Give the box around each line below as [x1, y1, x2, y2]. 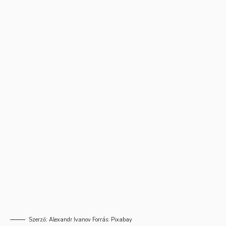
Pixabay [111, 215, 132, 223]
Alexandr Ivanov [49, 215, 91, 223]
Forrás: [91, 215, 111, 223]
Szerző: [29, 215, 49, 223]
